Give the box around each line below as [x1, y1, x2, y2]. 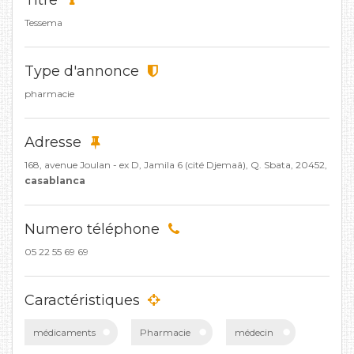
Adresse [24, 134, 85, 151]
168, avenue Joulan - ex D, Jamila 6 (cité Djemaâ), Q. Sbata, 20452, [24, 159, 327, 171]
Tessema [24, 17, 62, 28]
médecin [235, 326, 273, 338]
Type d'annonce [24, 62, 143, 80]
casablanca [24, 175, 85, 186]
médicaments [33, 326, 96, 338]
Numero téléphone [24, 220, 164, 238]
